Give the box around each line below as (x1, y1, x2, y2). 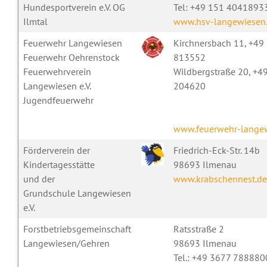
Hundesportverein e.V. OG (23, 1, 125, 13)
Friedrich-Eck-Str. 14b (173, 144, 260, 156)
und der (23, 173, 55, 185)
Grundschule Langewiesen (23, 187, 131, 199)
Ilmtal (23, 15, 48, 27)
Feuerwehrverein (23, 66, 91, 77)
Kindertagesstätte (23, 159, 95, 170)
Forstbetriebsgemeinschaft (23, 223, 131, 235)
